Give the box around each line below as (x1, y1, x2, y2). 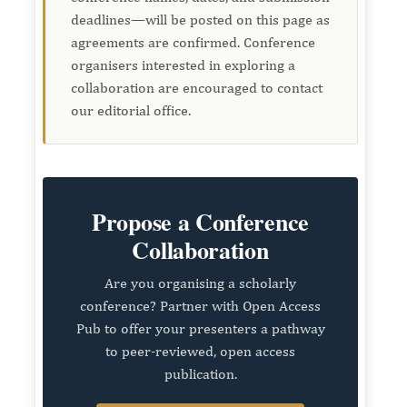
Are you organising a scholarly (104, 273, 296, 292)
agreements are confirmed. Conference (70, 33, 315, 51)
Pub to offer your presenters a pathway (75, 319, 325, 337)
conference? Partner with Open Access (80, 296, 321, 314)
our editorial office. (70, 101, 191, 119)
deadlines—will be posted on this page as (70, 10, 330, 28)
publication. (164, 364, 237, 382)
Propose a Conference (92, 203, 309, 239)
